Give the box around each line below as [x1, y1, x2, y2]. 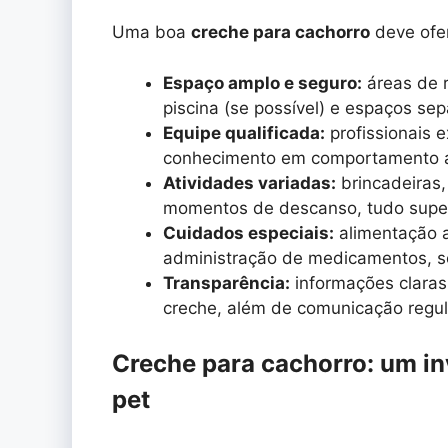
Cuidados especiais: [163, 222, 334, 243]
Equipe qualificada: [163, 122, 325, 143]
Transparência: [163, 272, 290, 293]
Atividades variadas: [163, 172, 336, 193]
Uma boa [112, 22, 191, 43]
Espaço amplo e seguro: [163, 72, 362, 93]
